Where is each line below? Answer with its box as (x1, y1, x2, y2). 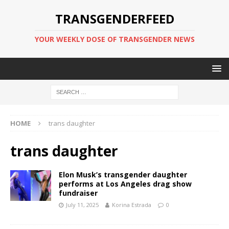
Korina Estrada (112, 201, 151, 209)
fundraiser (59, 188, 98, 198)
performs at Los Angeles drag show (59, 179, 192, 189)
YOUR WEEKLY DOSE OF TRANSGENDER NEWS (34, 34, 195, 44)
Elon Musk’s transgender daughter (59, 170, 187, 179)
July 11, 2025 (66, 201, 99, 209)
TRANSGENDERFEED (55, 10, 174, 27)
